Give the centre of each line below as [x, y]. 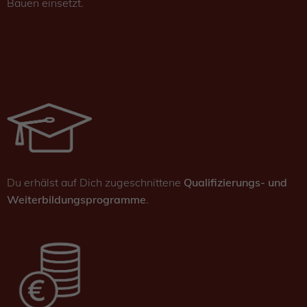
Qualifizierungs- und [235, 183]
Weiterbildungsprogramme [76, 200]
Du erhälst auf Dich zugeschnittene [95, 183]
